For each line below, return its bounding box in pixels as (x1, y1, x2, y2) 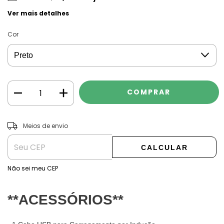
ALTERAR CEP (172, 119, 212, 127)
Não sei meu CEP (7, 163, 58, 172)
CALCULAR (140, 143, 188, 151)
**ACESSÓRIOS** (7, 191, 123, 207)
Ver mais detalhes (7, 8, 69, 17)
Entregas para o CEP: (7, 119, 70, 128)
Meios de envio (22, 121, 68, 130)
